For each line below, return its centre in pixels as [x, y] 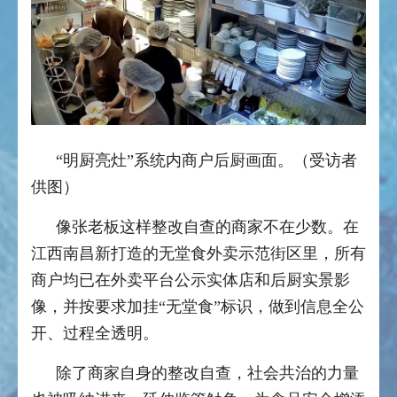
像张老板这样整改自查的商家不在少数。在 [207, 226]
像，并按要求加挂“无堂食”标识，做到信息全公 [198, 306]
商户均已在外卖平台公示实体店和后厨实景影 [191, 280]
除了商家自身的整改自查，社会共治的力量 [207, 373]
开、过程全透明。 [97, 333]
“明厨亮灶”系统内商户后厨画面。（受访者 [206, 160]
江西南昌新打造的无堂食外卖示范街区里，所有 [198, 253]
